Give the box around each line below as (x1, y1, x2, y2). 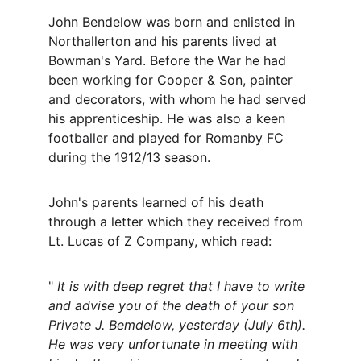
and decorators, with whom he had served (48, 91, 310, 107)
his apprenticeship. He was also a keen (48, 110, 289, 127)
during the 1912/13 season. (48, 149, 210, 165)
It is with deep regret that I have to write (57, 278, 309, 294)
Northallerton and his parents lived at (48, 33, 281, 49)
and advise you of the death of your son (48, 297, 298, 313)
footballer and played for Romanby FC (48, 130, 288, 146)
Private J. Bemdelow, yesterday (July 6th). (48, 317, 309, 333)
